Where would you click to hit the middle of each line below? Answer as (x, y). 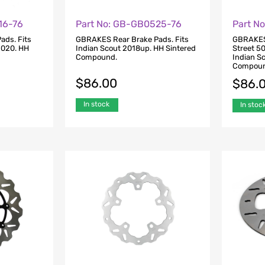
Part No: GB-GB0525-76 (128, 24)
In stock (96, 104)
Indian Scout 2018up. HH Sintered (135, 49)
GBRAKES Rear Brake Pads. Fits (132, 40)
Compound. (96, 57)
